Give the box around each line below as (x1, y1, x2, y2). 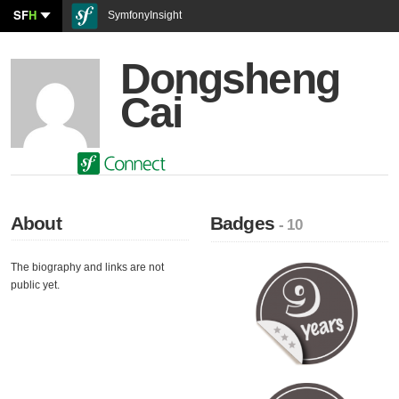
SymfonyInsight (105, 9, 182, 21)
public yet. (11, 279, 60, 291)
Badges (210, 213, 280, 233)
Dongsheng (120, 55, 339, 102)
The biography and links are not (11, 261, 164, 273)
